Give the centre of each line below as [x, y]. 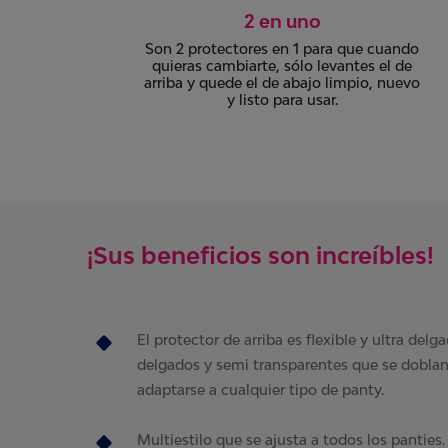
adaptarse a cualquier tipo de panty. [260, 389]
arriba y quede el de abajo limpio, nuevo [282, 82]
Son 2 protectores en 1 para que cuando [282, 48]
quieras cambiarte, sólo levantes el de [282, 65]
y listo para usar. [282, 99]
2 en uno [282, 21]
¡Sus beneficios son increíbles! [260, 255]
